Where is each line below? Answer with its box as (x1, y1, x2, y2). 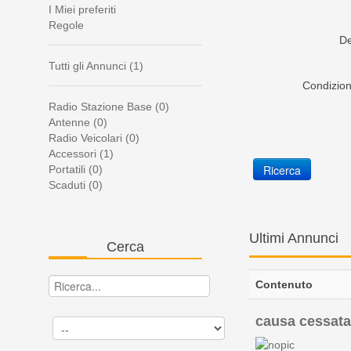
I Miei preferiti (49, 3, 116, 16)
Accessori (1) (49, 147, 114, 161)
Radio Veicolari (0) (49, 132, 139, 145)
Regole (49, 19, 84, 32)
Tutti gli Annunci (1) (49, 60, 143, 73)
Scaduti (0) (49, 179, 103, 192)
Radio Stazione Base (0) (49, 100, 169, 114)
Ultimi (249, 230, 284, 247)
